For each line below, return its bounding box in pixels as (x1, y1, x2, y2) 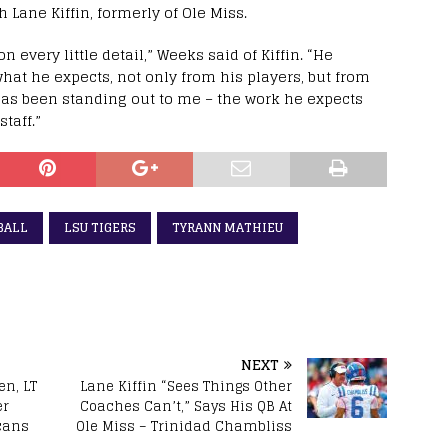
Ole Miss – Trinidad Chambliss (76, 414, 293, 438)
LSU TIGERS (64, 216, 136, 238)
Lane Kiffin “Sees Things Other (80, 374, 293, 398)
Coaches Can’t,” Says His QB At (80, 394, 293, 418)
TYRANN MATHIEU (172, 216, 283, 238)
